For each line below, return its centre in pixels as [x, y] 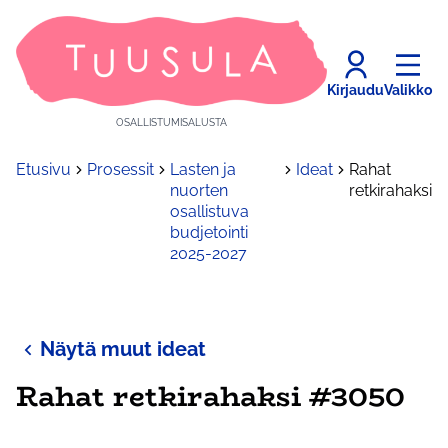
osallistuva [209, 212]
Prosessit [120, 170]
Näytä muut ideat [123, 349]
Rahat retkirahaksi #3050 [210, 396]
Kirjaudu [355, 89]
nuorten [199, 191]
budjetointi [209, 233]
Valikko [408, 89]
